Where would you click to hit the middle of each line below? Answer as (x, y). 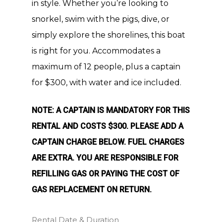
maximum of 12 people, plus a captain (106, 66)
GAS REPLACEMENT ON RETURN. (92, 189)
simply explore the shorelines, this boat (109, 35)
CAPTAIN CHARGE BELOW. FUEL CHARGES (108, 142)
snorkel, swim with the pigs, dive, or (101, 19)
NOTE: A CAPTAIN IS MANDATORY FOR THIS (111, 110)
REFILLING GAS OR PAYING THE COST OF (106, 173)
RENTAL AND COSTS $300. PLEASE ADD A (108, 126)
